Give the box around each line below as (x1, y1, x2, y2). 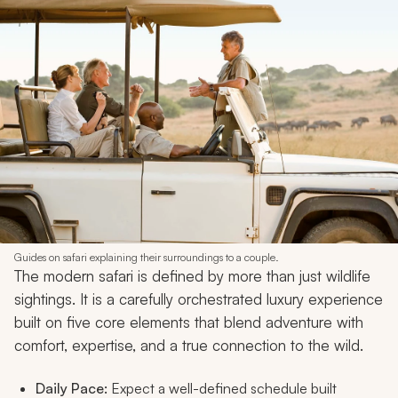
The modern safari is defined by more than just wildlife (14, 266, 370, 285)
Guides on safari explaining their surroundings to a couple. (14, 250, 279, 264)
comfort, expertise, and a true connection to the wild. (14, 335, 363, 354)
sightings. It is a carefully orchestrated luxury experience (14, 289, 383, 308)
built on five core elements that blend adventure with (14, 312, 363, 331)
